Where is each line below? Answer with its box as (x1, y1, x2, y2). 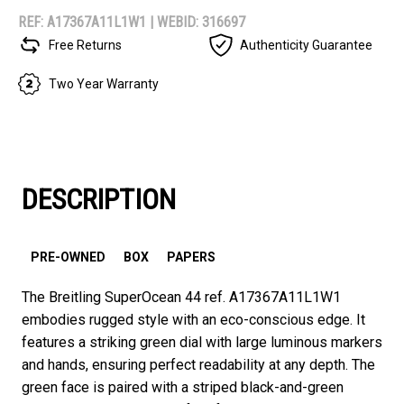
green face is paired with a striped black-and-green (22, 379, 344, 397)
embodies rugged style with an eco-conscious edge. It (22, 311, 365, 329)
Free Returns (49, 38, 122, 53)
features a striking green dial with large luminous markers (22, 334, 382, 352)
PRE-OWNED (31, 250, 106, 265)
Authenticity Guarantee (240, 38, 372, 53)
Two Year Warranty (49, 77, 159, 92)
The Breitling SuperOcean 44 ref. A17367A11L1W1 (22, 289, 341, 307)
